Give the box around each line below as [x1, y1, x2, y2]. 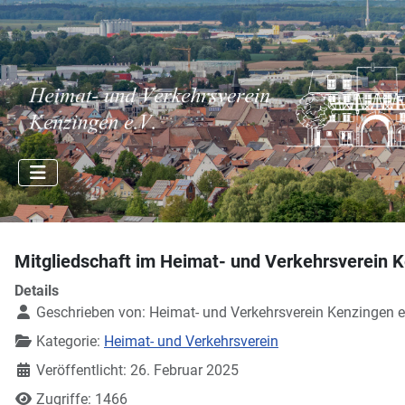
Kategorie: [33, 333, 104, 350]
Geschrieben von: [33, 304, 149, 321]
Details [14, 282, 59, 299]
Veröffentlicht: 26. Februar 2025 [36, 362, 239, 379]
